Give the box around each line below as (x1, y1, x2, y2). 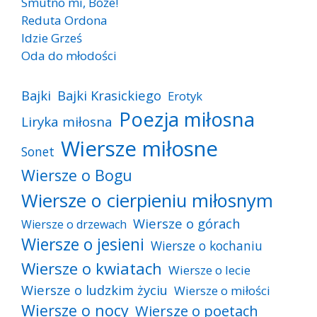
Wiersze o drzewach (21, 217, 127, 233)
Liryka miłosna (21, 113, 113, 131)
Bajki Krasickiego (57, 86, 161, 105)
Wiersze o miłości (174, 282, 270, 299)
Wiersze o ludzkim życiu (21, 281, 168, 299)
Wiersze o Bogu (21, 165, 132, 186)
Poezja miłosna (119, 105, 255, 133)
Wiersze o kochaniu (151, 237, 263, 255)
